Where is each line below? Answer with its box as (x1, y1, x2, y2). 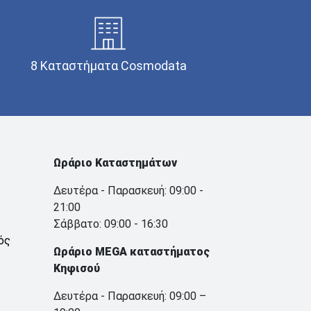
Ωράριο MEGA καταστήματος (53, 244, 210, 258)
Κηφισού (53, 261, 100, 275)
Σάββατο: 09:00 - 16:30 (53, 217, 168, 230)
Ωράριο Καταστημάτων (53, 155, 177, 169)
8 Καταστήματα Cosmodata (30, 58, 187, 73)
